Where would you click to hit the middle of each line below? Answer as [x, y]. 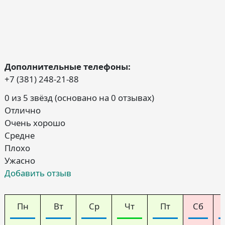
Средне [20, 136]
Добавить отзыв [38, 173]
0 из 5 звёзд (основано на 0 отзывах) [79, 98]
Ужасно [20, 161]
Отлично [23, 110]
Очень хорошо [35, 123]
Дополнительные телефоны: [68, 67]
